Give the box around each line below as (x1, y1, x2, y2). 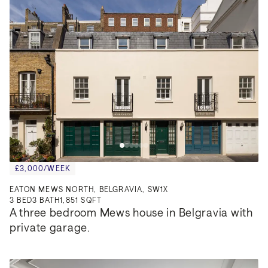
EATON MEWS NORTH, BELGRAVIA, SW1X (10, 185, 169, 194)
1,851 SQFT (60, 196, 102, 205)
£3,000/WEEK (15, 164, 71, 173)
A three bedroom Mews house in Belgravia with (10, 206, 253, 220)
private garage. (10, 221, 90, 234)
